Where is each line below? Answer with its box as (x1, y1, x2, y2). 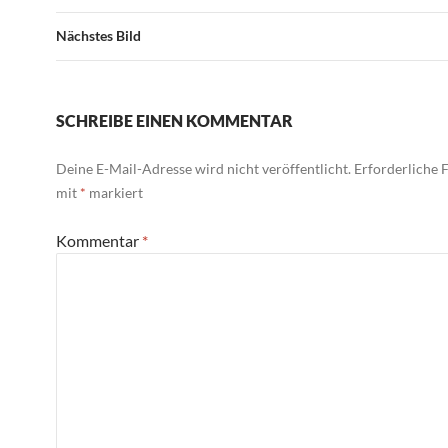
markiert (86, 184, 143, 202)
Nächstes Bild (56, 27, 141, 45)
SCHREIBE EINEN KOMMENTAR (56, 111, 293, 131)
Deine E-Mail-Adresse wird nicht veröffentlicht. (56, 160, 351, 178)
